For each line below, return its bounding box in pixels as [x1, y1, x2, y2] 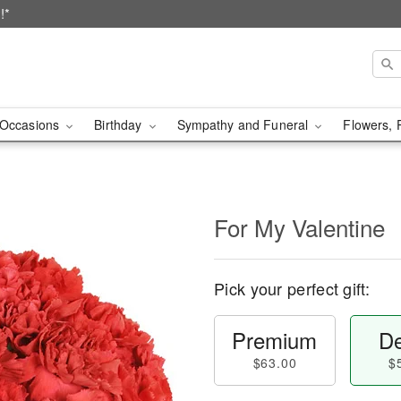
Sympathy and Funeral [176, 115, 312, 133]
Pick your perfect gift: [214, 277, 370, 300]
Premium [232, 324, 318, 355]
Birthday [94, 115, 146, 133]
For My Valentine [214, 210, 385, 243]
